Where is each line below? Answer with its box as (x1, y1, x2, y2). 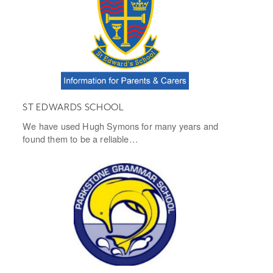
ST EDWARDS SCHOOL (23, 102, 124, 113)
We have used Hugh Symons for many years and (23, 119, 219, 133)
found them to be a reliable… (23, 132, 138, 146)
